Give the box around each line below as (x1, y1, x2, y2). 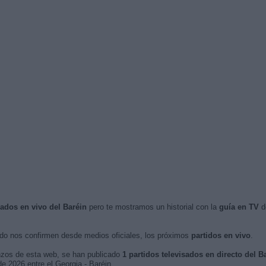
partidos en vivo (191, 231, 251, 240)
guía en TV (218, 202, 259, 211)
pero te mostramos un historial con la (86, 202, 219, 211)
